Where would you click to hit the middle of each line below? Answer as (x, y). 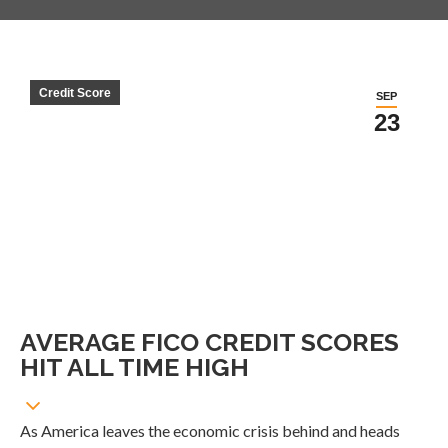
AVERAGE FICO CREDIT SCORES (209, 342)
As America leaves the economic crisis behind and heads (210, 430)
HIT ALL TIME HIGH (134, 367)
